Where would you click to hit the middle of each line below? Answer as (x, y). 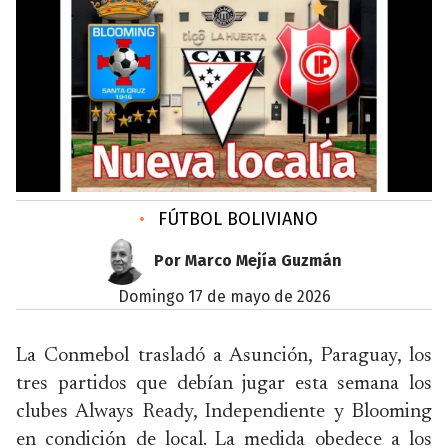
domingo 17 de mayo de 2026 (229, 296)
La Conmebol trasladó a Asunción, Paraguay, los (224, 356)
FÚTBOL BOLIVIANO (235, 219)
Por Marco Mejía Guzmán (248, 260)
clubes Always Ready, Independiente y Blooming (224, 412)
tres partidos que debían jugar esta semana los (224, 384)
